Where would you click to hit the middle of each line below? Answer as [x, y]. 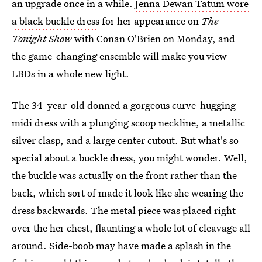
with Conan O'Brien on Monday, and [154, 38]
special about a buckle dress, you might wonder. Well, [130, 158]
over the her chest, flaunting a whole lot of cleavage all [131, 228]
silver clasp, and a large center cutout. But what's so [125, 140]
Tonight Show [42, 38]
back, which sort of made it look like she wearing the [127, 193]
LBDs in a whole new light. [70, 73]
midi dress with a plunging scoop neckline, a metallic [128, 123]
